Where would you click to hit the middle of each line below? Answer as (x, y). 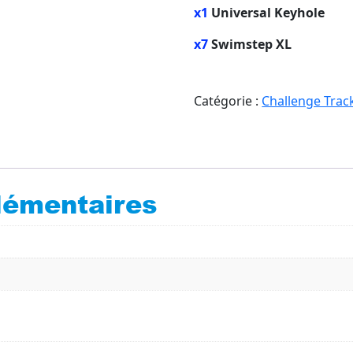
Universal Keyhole (267, 13)
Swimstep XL (250, 44)
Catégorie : (228, 101)
